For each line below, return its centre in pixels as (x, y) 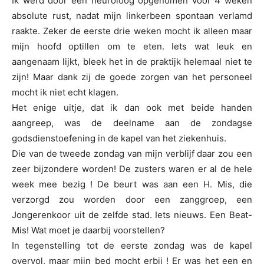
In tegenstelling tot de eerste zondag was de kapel (132, 245)
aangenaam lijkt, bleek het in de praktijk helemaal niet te (132, 62)
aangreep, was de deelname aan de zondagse (132, 123)
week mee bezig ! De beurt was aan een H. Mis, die (132, 184)
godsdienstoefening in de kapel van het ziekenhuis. (119, 138)
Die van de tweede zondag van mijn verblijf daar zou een (132, 154)
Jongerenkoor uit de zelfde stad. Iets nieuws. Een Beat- (132, 215)
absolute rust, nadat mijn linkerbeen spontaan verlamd (132, 16)
